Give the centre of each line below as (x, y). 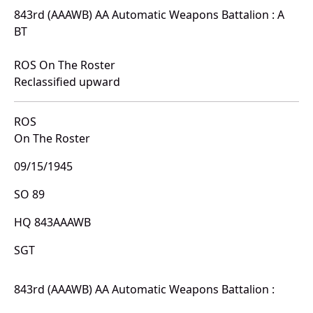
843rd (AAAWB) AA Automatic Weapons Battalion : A (149, 15)
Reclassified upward (67, 82)
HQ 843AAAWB (52, 223)
